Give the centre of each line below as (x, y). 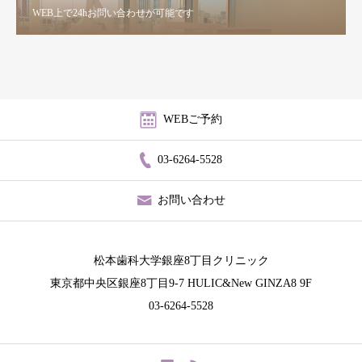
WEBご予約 (192, 119)
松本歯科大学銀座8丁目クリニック (181, 260)
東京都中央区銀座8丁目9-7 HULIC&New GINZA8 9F (181, 283)
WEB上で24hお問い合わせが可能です (113, 13)
